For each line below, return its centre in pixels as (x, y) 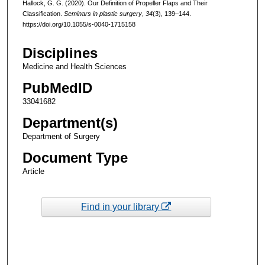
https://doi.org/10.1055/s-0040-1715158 (79, 24)
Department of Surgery (61, 137)
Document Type (75, 158)
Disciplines (60, 53)
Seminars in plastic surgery (103, 13)
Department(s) (70, 123)
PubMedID (57, 88)
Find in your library (122, 206)
